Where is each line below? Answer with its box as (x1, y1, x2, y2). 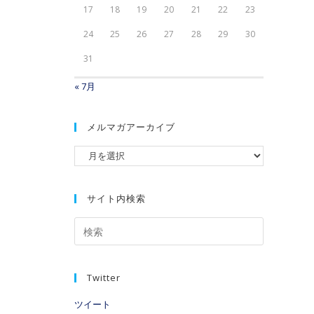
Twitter (87, 271, 121, 285)
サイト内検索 (87, 192, 146, 205)
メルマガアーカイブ (87, 121, 175, 133)
